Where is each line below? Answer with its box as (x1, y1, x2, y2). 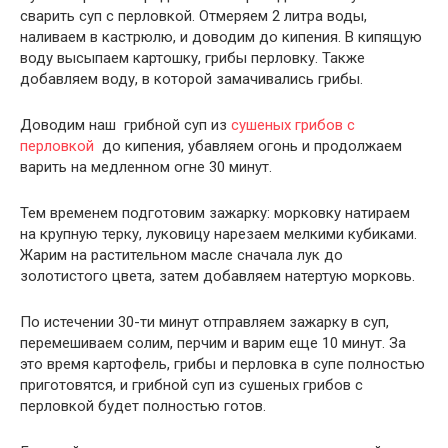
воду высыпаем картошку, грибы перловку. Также (20, 49, 365, 68)
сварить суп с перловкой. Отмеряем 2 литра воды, (20, 7, 367, 26)
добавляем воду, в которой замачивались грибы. (20, 70, 363, 89)
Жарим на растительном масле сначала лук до (20, 246, 343, 265)
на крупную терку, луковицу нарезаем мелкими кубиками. (20, 225, 417, 244)
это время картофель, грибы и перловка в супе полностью (20, 355, 425, 374)
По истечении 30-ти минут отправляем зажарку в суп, (20, 313, 389, 332)
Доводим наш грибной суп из (20, 116, 231, 135)
